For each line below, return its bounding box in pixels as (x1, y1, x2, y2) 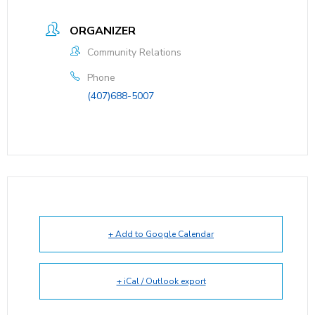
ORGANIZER (70, 22, 136, 39)
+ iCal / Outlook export (116, 275, 206, 287)
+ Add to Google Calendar (108, 228, 214, 240)
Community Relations (87, 45, 181, 59)
